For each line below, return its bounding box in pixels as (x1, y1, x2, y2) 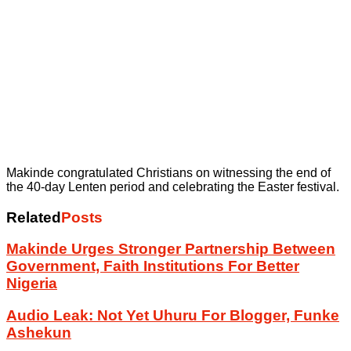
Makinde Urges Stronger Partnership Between (6, 241, 335, 258)
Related (6, 208, 61, 226)
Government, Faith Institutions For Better (6, 258, 299, 275)
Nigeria (6, 275, 57, 292)
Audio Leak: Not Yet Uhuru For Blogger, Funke (6, 307, 339, 324)
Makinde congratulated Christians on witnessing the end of (6, 165, 331, 179)
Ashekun (6, 324, 71, 342)
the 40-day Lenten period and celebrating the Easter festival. (6, 179, 339, 194)
